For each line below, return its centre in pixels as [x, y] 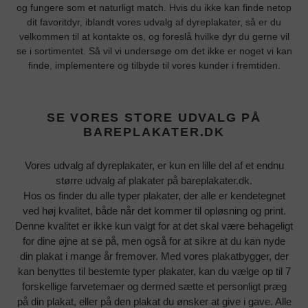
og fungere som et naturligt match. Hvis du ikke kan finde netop [154, 7]
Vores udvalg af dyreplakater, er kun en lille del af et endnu [154, 166]
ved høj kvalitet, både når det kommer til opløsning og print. [154, 211]
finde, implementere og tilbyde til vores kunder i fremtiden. [154, 65]
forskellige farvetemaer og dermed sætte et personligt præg [154, 287]
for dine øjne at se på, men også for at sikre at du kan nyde [154, 241]
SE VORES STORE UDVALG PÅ [154, 117]
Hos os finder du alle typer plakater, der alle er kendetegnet [154, 196]
